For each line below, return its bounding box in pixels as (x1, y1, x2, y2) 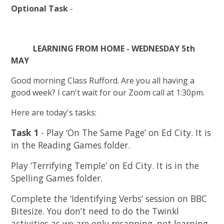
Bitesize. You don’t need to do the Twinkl (11, 205, 179, 217)
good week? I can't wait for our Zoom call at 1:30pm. (11, 87, 207, 98)
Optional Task (11, 3, 68, 14)
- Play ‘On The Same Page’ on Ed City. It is (38, 126, 211, 139)
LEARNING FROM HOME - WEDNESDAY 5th (11, 43, 195, 54)
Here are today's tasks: (11, 107, 97, 118)
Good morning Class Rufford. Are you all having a (11, 75, 195, 86)
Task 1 (11, 126, 39, 139)
